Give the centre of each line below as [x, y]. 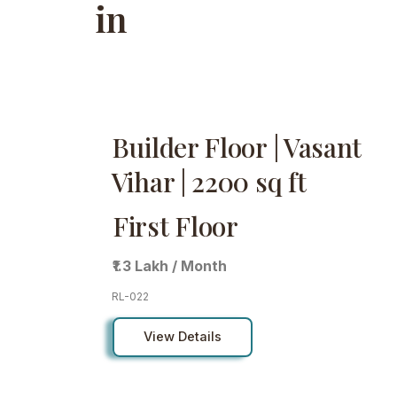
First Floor [175, 226]
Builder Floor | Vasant [237, 147]
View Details [182, 337]
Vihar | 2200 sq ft [209, 181]
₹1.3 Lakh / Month [170, 266]
